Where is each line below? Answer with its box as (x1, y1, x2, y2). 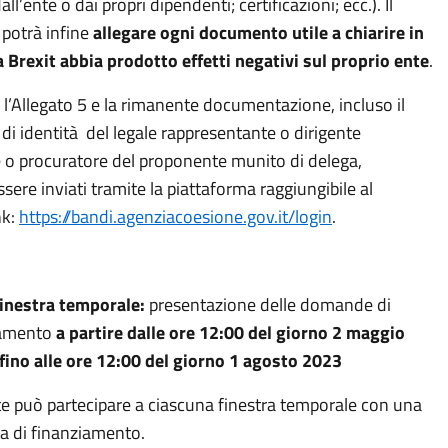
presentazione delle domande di (149, 291, 391, 318)
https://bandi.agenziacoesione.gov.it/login (19, 203, 332, 230)
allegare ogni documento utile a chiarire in (93, 19, 424, 46)
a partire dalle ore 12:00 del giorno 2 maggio (56, 319, 405, 346)
